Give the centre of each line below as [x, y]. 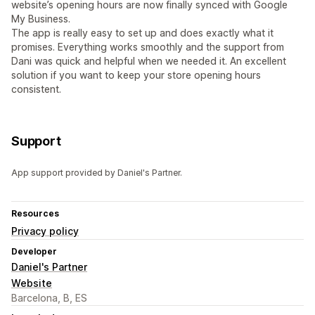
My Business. [41, 19]
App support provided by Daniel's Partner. [97, 173]
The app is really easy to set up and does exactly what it [142, 33]
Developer [34, 252]
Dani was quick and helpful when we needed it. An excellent [149, 61]
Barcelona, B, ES [49, 298]
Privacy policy [45, 231]
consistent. [36, 89]
